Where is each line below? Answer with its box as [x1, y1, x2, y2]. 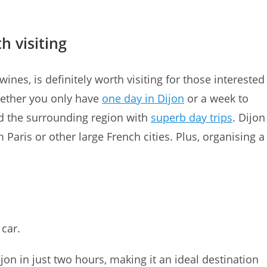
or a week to [184, 91, 249, 106]
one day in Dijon [102, 91, 184, 106]
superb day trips [151, 110, 232, 125]
